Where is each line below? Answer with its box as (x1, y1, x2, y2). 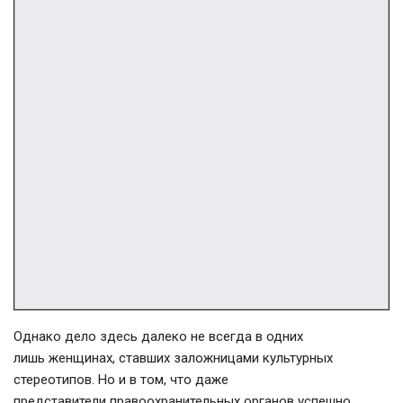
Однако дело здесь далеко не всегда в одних (13, 327, 303, 345)
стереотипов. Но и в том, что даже (13, 371, 228, 388)
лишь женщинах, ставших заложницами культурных (13, 349, 333, 366)
